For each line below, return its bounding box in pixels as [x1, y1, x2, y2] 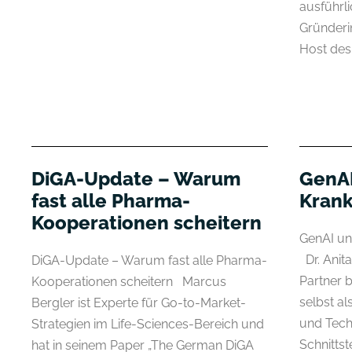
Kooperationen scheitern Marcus [31, 273, 226, 289]
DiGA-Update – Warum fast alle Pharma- [31, 252, 267, 268]
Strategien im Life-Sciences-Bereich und [31, 316, 264, 332]
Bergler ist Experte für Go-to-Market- [31, 295, 246, 310]
